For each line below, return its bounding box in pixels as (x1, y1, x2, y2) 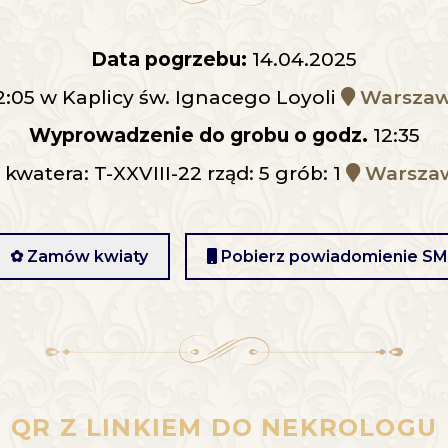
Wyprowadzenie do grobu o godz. (28, 124, 368, 147)
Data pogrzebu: (91, 48, 247, 71)
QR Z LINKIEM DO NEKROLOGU (11, 413, 437, 443)
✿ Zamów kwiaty (9, 247, 148, 266)
